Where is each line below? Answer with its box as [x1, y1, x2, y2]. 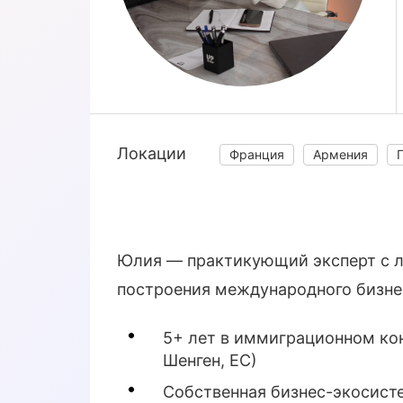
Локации [117, 143, 186, 163]
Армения [313, 146, 369, 162]
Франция [229, 146, 285, 162]
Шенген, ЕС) [163, 350, 257, 370]
